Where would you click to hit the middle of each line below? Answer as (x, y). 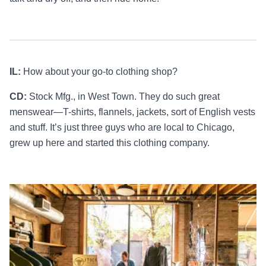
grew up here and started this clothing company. (110, 143)
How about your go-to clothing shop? (100, 72)
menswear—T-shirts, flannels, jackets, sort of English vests (132, 112)
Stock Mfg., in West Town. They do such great (124, 97)
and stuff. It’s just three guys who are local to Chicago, (122, 128)
